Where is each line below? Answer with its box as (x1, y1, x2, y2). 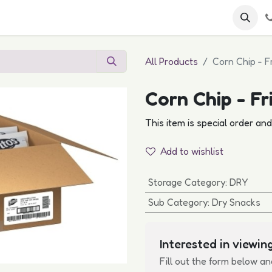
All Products (145, 55, 198, 67)
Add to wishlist (160, 145, 223, 157)
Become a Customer (32, 12, 126, 24)
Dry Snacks (211, 196, 260, 208)
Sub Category (148, 196, 208, 208)
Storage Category (148, 176, 225, 188)
